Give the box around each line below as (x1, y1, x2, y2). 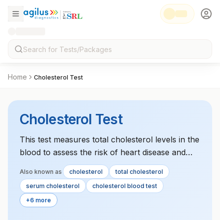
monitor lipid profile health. (20, 160, 119, 170)
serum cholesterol (26, 182, 80, 190)
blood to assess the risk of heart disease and (20, 147, 186, 157)
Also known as (20, 168, 62, 175)
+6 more (26, 196, 51, 204)
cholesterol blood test (92, 182, 157, 190)
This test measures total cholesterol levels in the (20, 135, 199, 144)
